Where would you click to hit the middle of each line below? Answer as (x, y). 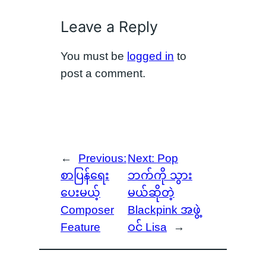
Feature (81, 227)
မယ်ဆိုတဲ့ (151, 193)
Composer (88, 210)
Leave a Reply (110, 27)
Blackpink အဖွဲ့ (164, 210)
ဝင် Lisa (147, 227)
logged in (151, 56)
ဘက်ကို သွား (160, 176)
